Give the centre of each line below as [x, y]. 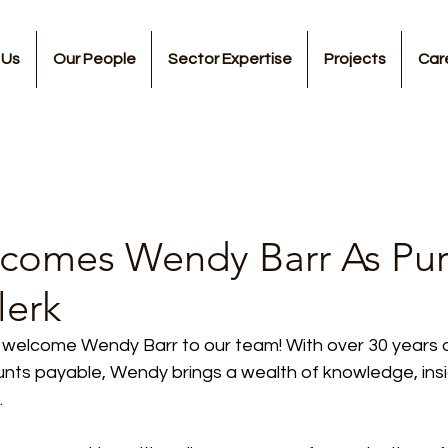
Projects [354, 59]
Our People [94, 59]
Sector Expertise [229, 59]
